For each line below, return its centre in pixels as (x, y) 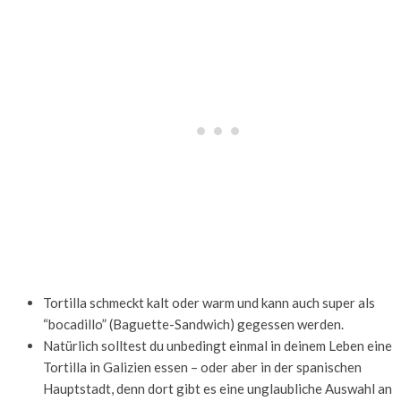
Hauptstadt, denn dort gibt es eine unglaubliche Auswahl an (218, 389)
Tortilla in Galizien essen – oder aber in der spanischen (202, 367)
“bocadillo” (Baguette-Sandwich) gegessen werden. (193, 324)
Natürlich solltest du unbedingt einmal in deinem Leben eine (218, 346)
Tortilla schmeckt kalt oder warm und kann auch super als (209, 303)
